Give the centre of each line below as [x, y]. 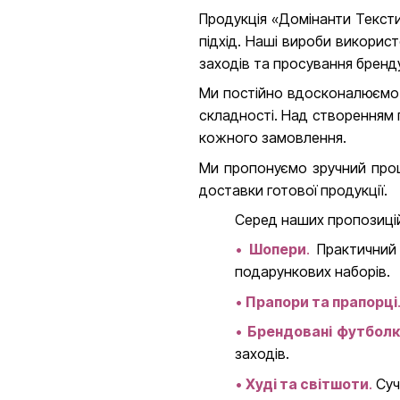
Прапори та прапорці [321, 301]
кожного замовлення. [272, 138]
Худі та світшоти [307, 383]
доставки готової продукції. [293, 190]
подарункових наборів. [312, 272]
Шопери [277, 250]
